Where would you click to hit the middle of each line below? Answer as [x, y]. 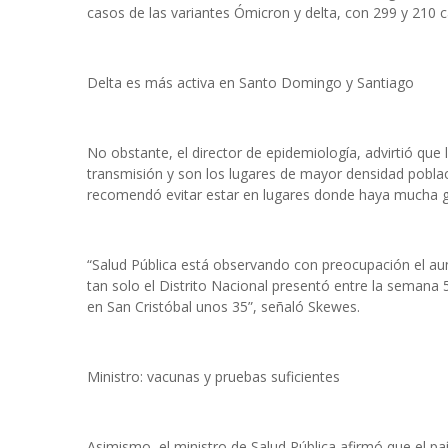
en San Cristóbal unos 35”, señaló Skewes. [223, 306]
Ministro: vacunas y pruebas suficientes [213, 376]
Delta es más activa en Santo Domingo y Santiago [250, 82]
